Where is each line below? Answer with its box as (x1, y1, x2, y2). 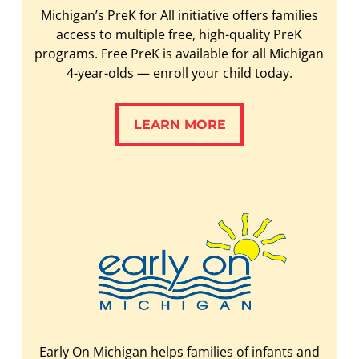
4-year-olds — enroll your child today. (66, 63, 292, 82)
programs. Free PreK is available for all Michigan (34, 44, 325, 63)
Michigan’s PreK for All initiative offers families (40, 6, 318, 24)
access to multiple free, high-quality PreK (56, 25, 303, 43)
